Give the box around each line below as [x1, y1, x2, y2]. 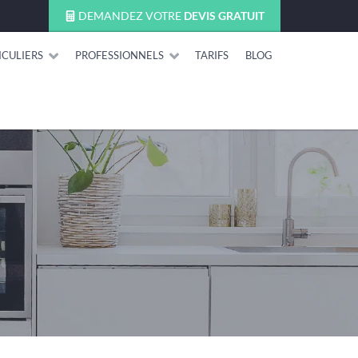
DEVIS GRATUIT [183, 9, 265, 22]
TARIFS [195, 48, 229, 62]
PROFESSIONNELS [74, 48, 164, 62]
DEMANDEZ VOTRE [78, 9, 181, 22]
